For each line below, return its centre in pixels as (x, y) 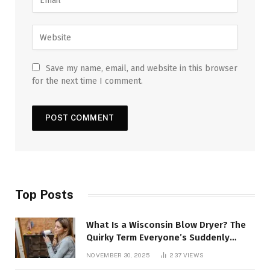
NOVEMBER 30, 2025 (118, 255)
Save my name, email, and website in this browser (142, 69)
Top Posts (44, 195)
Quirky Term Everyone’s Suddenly (158, 238)
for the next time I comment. (87, 81)
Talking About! (117, 250)
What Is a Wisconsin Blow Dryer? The (166, 225)
